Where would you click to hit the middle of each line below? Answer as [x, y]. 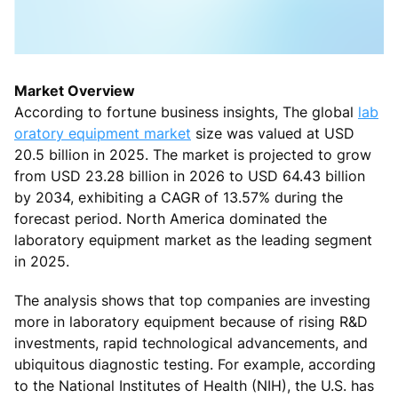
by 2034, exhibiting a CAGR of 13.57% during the [179, 197]
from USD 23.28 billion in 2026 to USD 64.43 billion [190, 175]
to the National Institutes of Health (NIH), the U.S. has [194, 385]
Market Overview [75, 90]
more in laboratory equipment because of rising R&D [191, 321]
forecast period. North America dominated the [171, 218]
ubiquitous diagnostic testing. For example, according [195, 364]
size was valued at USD [273, 133]
